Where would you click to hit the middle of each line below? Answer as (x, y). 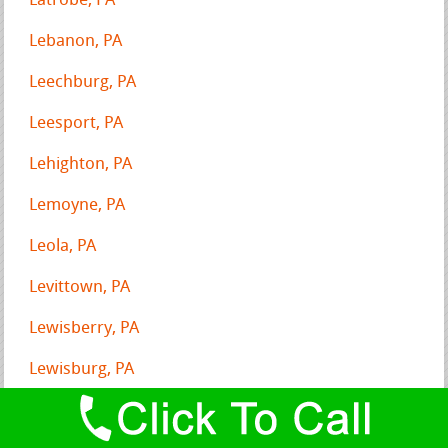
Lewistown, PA (83, 410)
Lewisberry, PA (84, 328)
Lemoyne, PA (77, 205)
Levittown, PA (80, 287)
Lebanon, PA (76, 41)
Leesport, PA (76, 123)
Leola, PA (63, 246)
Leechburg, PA (83, 82)
